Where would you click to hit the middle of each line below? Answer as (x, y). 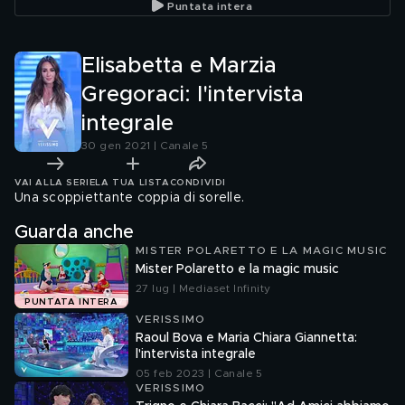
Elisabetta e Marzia (179, 66)
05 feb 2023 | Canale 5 (199, 373)
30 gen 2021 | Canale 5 (145, 146)
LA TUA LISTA (132, 182)
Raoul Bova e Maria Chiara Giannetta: (246, 338)
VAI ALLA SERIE (55, 182)
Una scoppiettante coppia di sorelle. (129, 198)
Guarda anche (74, 232)
